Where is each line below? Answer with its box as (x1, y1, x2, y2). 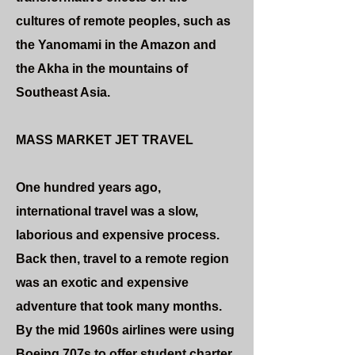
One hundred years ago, (16, 181, 161, 194)
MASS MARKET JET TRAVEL (16, 133, 193, 147)
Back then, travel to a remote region (16, 252, 229, 265)
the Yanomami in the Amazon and (16, 38, 216, 52)
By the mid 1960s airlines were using (16, 323, 235, 337)
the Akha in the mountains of (16, 62, 188, 75)
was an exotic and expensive (16, 276, 189, 289)
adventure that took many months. (16, 300, 222, 313)
